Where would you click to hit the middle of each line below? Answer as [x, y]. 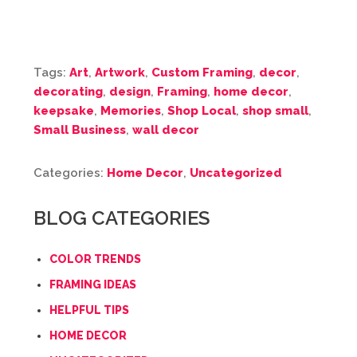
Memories [131, 111]
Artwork [120, 73]
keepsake [64, 111]
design [130, 92]
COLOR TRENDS [95, 259]
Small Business [80, 130]
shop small [275, 111]
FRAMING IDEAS [93, 285]
